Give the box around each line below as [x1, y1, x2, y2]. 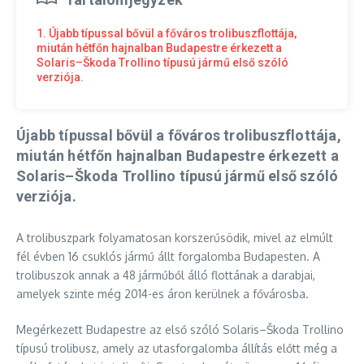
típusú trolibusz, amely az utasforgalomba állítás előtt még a [16, 340, 337, 355]
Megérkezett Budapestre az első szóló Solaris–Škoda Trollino [16, 322, 344, 336]
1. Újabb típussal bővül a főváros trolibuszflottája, [37, 26, 297, 40]
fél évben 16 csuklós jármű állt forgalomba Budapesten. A [16, 249, 320, 263]
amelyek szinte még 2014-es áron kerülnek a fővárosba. [16, 286, 309, 301]
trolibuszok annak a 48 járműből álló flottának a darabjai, [16, 267, 315, 282]
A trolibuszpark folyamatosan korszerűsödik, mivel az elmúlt [16, 230, 333, 245]
